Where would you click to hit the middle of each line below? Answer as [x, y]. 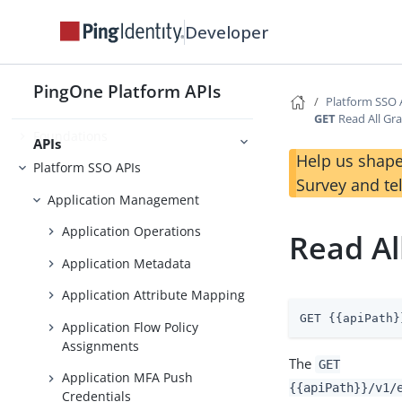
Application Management [124, 199]
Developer [227, 31]
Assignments [101, 345]
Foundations [71, 135]
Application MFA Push [128, 378]
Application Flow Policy [131, 327]
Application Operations [132, 232]
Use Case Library [84, 62]
